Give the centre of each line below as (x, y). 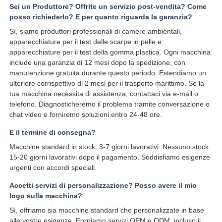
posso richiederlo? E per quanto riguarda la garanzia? (101, 17)
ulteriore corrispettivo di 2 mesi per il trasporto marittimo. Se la (107, 83)
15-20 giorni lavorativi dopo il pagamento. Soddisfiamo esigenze (110, 157)
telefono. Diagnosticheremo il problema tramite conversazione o (110, 104)
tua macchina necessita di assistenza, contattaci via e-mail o (104, 93)
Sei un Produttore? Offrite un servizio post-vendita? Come (108, 6)
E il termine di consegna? (53, 132)
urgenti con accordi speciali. (53, 167)
